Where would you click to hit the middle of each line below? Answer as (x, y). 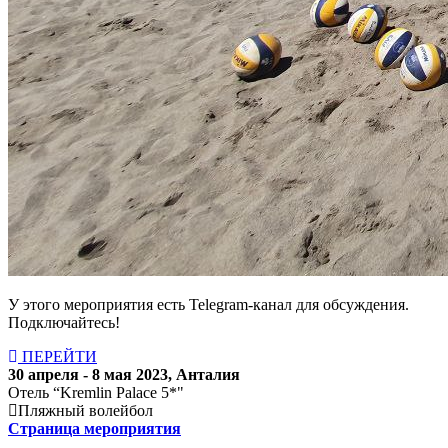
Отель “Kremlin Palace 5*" (96, 392)
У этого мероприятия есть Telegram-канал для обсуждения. (208, 304)
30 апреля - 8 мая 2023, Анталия (124, 374)
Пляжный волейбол (85, 410)
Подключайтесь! (64, 322)
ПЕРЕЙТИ (57, 356)
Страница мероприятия (94, 428)
